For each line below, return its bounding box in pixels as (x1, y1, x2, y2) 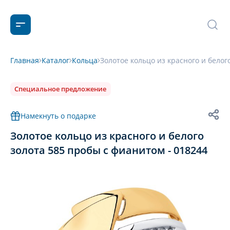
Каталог (42, 55, 69, 65)
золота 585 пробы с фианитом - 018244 (10, 143, 207, 157)
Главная (10, 55, 39, 65)
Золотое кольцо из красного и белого (10, 129, 204, 143)
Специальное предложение (14, 84, 106, 93)
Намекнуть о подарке (21, 111, 96, 121)
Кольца (72, 55, 98, 65)
